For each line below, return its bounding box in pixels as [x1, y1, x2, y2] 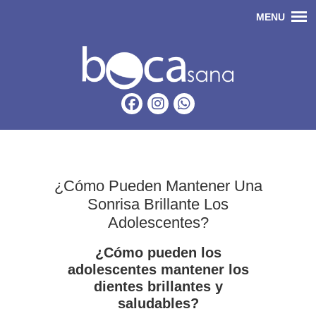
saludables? [117, 296, 199, 311]
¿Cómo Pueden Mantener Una [54, 177, 262, 195]
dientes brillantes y [93, 279, 223, 294]
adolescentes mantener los [67, 262, 249, 277]
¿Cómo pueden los [95, 245, 221, 260]
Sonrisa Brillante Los [87, 195, 229, 213]
